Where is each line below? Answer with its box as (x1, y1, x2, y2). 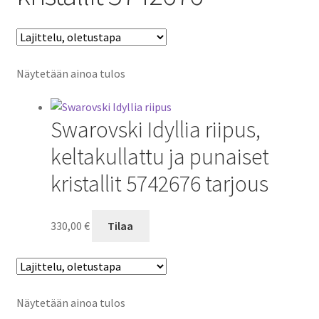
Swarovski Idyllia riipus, (50, 115, 261, 145)
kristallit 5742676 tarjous (50, 169, 268, 199)
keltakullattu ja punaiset (50, 142, 269, 172)
